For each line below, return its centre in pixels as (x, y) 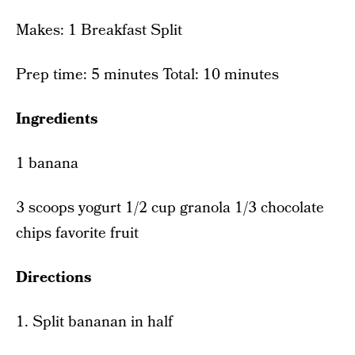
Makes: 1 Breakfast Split (99, 30)
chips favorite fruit (77, 233)
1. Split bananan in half (94, 322)
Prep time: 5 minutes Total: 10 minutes (147, 74)
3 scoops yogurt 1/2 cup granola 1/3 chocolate (170, 208)
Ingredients (57, 119)
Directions (53, 277)
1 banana (47, 163)
